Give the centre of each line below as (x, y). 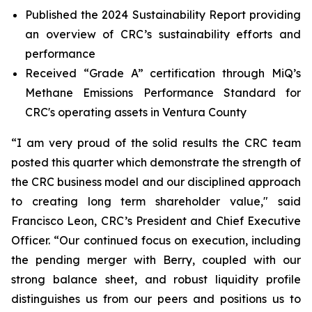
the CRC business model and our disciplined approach (156, 182)
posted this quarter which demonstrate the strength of (156, 162)
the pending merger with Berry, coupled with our (156, 260)
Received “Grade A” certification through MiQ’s (163, 73)
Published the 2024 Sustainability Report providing (163, 15)
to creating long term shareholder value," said (156, 201)
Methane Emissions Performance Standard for (163, 93)
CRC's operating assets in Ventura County (136, 112)
